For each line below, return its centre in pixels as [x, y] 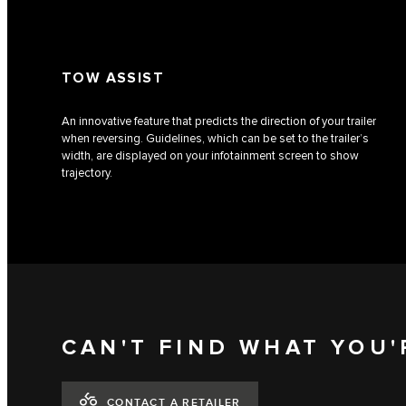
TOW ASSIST [113, 79]
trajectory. [87, 174]
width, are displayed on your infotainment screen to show [210, 156]
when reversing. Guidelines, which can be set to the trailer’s [215, 139]
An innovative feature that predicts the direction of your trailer [219, 122]
